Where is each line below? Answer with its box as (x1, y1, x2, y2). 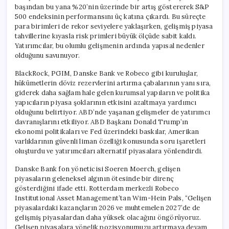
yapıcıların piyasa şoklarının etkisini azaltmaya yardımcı (15, 98, 197, 107)
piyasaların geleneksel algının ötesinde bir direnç (15, 174, 174, 183)
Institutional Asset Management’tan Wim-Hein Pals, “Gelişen (15, 193, 212, 202)
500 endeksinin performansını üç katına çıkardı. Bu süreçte (15, 12, 206, 21)
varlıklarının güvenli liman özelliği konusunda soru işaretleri (15, 136, 206, 146)
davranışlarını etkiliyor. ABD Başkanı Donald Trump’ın (15, 117, 189, 126)
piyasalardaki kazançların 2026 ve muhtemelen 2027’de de (15, 203, 200, 212)
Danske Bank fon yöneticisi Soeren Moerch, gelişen (15, 164, 180, 173)
